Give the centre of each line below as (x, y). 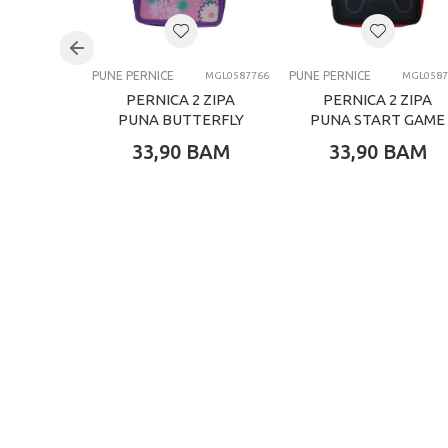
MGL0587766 (237, 76)
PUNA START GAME (377, 120)
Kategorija (153, 65)
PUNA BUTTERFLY (180, 120)
